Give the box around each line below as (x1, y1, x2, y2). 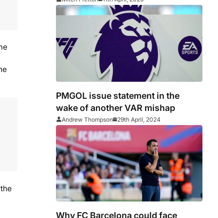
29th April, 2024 (117, 115, 161, 123)
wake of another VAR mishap (56, 102, 176, 113)
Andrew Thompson (62, 115, 113, 123)
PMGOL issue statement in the (56, 90, 180, 101)
